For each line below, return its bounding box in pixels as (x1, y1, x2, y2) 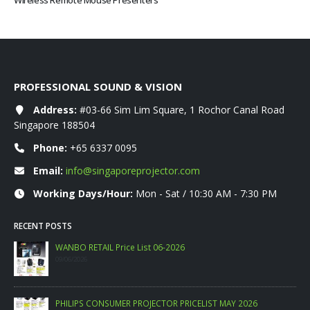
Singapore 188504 (14, 118, 95, 131)
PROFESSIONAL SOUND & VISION (14, 79, 182, 93)
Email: (33, 163, 63, 177)
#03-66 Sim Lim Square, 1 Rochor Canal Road (77, 102, 284, 116)
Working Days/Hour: (33, 186, 133, 200)
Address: (33, 102, 77, 116)
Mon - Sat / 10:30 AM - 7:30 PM (133, 186, 277, 200)
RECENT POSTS (14, 220, 72, 232)
